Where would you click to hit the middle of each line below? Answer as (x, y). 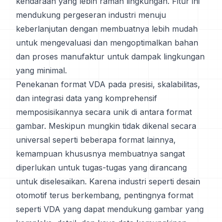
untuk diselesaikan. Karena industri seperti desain (108, 181)
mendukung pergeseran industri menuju (91, 15)
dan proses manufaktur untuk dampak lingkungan (110, 56)
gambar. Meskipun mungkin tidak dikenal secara (106, 126)
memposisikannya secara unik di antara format (104, 112)
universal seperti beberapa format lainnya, (96, 140)
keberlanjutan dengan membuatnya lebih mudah (107, 29)
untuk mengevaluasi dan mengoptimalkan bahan (107, 43)
